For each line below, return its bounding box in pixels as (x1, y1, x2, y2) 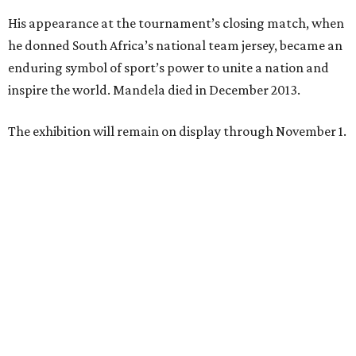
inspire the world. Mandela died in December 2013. (8, 82, 300, 99)
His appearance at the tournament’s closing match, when (8, 15, 344, 32)
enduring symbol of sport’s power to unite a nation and (8, 60, 329, 76)
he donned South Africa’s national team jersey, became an (8, 37, 342, 54)
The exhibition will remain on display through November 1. (8, 123, 346, 140)
